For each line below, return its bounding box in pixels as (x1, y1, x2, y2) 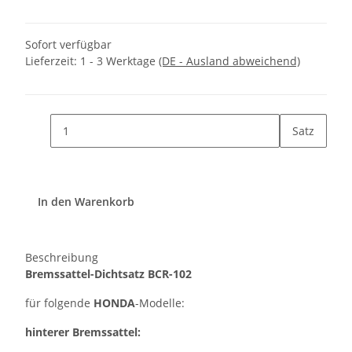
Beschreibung (25, 250, 98, 266)
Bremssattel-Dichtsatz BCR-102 (25, 266, 192, 282)
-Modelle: (135, 295, 185, 311)
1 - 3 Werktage (80, 53, 159, 69)
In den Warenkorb (38, 194, 137, 210)
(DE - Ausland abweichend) (159, 53, 300, 69)
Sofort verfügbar (25, 37, 112, 53)
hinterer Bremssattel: (25, 324, 141, 340)
